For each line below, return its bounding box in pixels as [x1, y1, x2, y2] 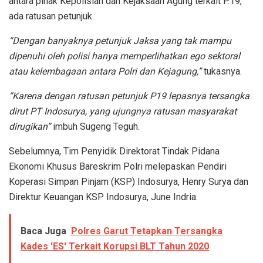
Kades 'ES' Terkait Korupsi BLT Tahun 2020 [21, 240, 209, 252]
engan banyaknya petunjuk [19, 35, 133, 46]
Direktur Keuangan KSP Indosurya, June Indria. [9, 191, 198, 203]
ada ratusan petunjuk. [9, 10, 94, 22]
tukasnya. [201, 65, 242, 77]
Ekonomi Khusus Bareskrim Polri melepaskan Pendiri [9, 160, 227, 172]
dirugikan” [9, 120, 50, 132]
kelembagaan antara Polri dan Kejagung [30, 65, 197, 77]
